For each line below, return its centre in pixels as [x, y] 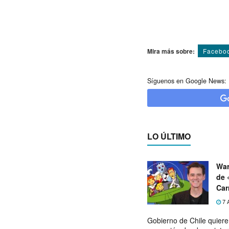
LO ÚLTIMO [169, 136]
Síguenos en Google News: [187, 81]
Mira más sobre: [171, 51]
